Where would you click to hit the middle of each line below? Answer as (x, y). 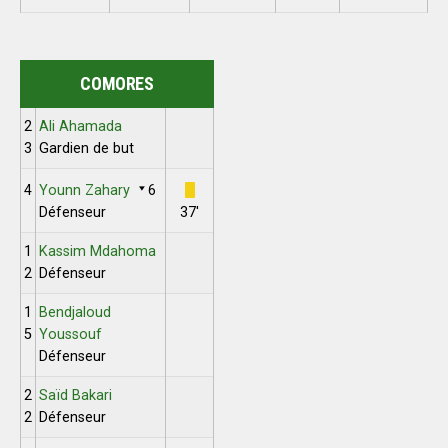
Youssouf (70, 334)
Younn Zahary (84, 190)
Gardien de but (86, 148)
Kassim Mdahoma (97, 251)
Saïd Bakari (75, 395)
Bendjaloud (74, 312)
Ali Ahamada (80, 126)
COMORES (117, 83)
